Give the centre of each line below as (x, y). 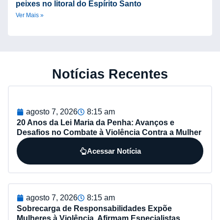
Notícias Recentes (110, 74)
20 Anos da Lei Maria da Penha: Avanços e (96, 123)
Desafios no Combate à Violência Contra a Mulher (109, 133)
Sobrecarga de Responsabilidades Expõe (94, 209)
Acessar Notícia (114, 151)
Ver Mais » (30, 15)
